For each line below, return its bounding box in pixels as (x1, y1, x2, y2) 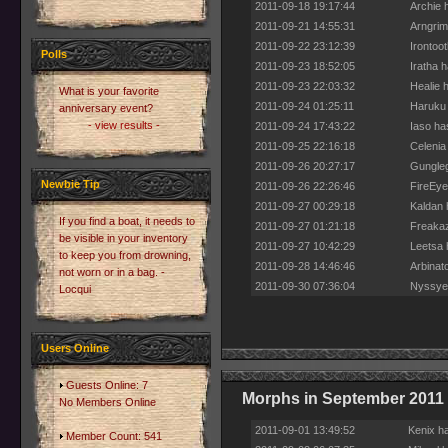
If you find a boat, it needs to (59, 215, 195, 227)
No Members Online (59, 396, 156, 408)
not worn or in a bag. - (59, 266, 165, 278)
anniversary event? (59, 102, 153, 114)
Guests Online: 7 (63, 379, 148, 391)
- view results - (88, 119, 160, 131)
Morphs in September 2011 (242, 390, 444, 407)
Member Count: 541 (63, 430, 162, 442)
